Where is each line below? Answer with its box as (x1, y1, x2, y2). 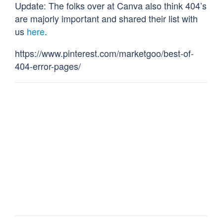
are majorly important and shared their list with (15, 12, 198, 25)
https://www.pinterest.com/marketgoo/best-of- (15, 47, 194, 60)
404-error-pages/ (15, 59, 81, 73)
